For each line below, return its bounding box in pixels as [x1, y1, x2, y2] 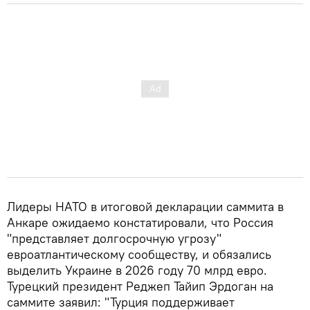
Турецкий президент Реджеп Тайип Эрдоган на [7, 277, 273, 294]
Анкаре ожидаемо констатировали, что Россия [7, 214, 273, 230]
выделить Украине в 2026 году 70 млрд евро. [7, 262, 267, 278]
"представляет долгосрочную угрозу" [7, 230, 221, 246]
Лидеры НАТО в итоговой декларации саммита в [7, 198, 284, 215]
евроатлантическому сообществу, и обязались [7, 246, 271, 262]
